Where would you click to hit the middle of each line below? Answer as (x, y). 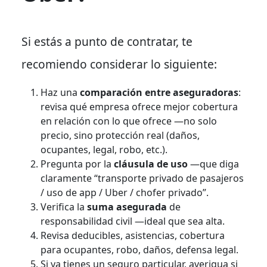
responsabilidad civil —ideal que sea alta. (133, 221)
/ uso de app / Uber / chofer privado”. (125, 192)
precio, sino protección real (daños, (120, 135)
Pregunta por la (77, 164)
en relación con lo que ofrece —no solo (129, 121)
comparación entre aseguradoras (159, 92)
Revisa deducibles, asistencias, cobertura (133, 235)
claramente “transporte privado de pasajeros (142, 178)
